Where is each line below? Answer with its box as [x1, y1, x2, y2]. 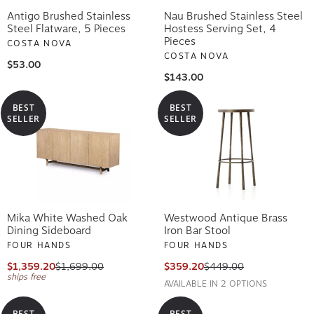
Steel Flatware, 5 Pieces [7, 20, 125, 33]
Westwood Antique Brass [164, 209, 287, 222]
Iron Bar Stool [164, 221, 231, 235]
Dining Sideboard [7, 221, 91, 235]
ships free [7, 269, 46, 280]
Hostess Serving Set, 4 [164, 20, 276, 33]
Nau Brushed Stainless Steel [164, 7, 303, 20]
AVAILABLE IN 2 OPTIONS [164, 276, 267, 287]
